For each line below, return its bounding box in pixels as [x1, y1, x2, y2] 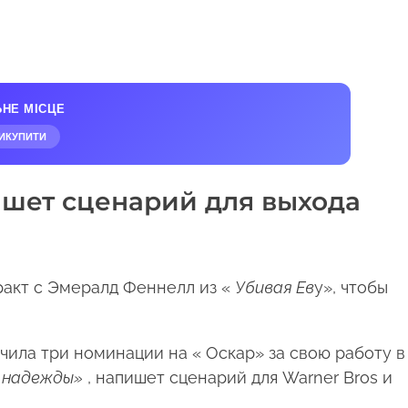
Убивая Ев [234, 278, 314, 298]
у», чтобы [313, 278, 388, 298]
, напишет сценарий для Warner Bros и [82, 368, 393, 388]
